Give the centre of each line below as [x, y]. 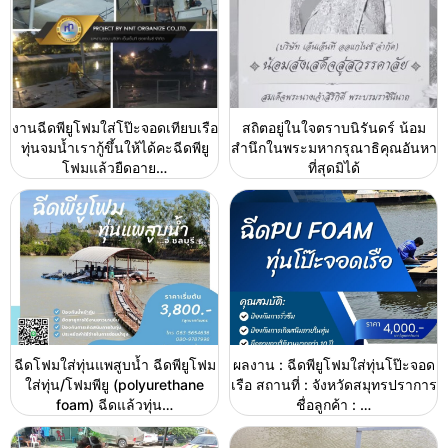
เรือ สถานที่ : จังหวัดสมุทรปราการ [333, 385]
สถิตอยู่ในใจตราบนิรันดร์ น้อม [333, 128]
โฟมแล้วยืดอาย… [114, 168]
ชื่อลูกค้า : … [333, 405]
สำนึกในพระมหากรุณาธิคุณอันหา [333, 148]
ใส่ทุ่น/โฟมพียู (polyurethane [114, 385]
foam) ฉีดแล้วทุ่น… [114, 405]
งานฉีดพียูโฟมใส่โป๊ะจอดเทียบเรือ [114, 128]
